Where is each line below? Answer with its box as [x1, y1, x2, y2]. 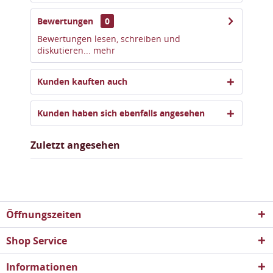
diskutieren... [37, 44, 91, 56]
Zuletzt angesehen [30, 138, 120, 152]
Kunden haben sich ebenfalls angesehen [37, 107, 205, 119]
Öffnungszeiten [6, 208, 82, 221]
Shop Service [6, 234, 67, 247]
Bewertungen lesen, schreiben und [37, 33, 180, 44]
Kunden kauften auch [37, 76, 127, 87]
